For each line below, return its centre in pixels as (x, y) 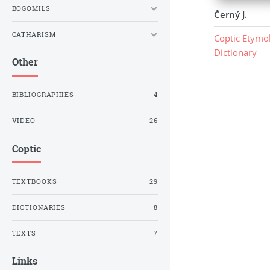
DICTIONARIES (39, 207)
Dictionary (235, 53)
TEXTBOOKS (34, 181)
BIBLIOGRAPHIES (43, 95)
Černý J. (230, 14)
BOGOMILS (31, 8)
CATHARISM (34, 34)
